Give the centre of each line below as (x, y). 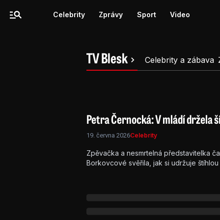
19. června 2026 (108, 135)
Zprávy (111, 14)
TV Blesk (107, 60)
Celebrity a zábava (180, 60)
